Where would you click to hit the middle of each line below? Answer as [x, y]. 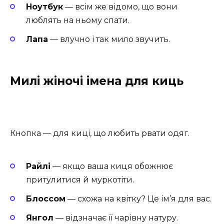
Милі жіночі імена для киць [97, 81]
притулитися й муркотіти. [80, 179]
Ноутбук [44, 6]
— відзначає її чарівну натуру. [116, 218]
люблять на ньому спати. [78, 20]
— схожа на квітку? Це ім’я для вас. [138, 198]
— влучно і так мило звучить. [109, 39]
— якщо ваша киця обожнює [112, 166]
